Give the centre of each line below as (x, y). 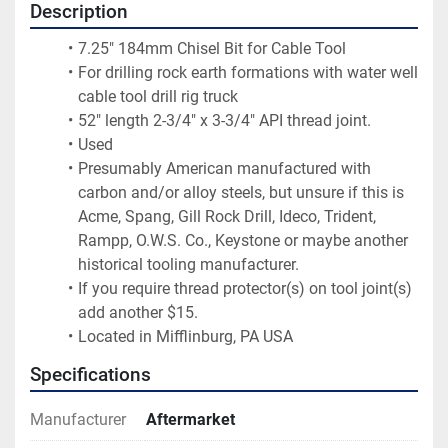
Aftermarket (190, 419)
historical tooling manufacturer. (188, 264)
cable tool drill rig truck (158, 96)
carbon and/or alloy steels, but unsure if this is (241, 192)
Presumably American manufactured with (224, 168)
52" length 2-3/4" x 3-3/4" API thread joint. (224, 120)
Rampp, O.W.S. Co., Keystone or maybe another (243, 240)
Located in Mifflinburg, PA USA (185, 336)
